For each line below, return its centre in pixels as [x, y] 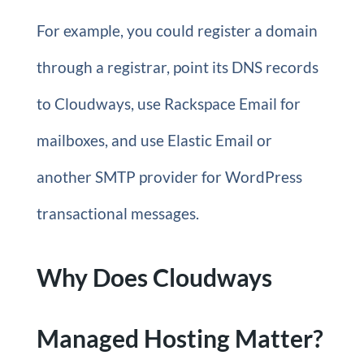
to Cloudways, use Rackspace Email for [168, 104]
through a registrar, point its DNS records [177, 67]
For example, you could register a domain [177, 30]
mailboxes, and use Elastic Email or [154, 140]
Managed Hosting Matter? [180, 338]
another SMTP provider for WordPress [169, 177]
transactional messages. [117, 213]
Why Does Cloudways [154, 277]
